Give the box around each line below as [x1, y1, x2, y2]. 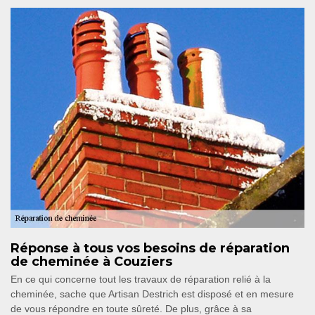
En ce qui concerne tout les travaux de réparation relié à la [11, 274, 271, 285]
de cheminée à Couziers [11, 254, 172, 269]
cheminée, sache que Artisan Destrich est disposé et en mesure [11, 288, 294, 300]
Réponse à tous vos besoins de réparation [11, 240, 290, 256]
